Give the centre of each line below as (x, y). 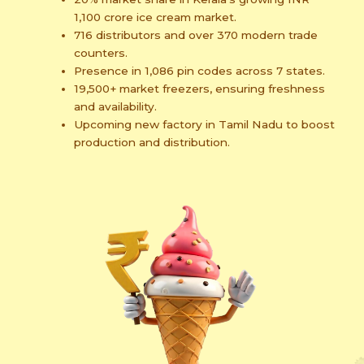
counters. (101, 53)
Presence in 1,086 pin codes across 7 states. (200, 71)
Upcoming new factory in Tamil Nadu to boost (205, 124)
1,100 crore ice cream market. (156, 17)
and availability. (116, 106)
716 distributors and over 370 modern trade (196, 35)
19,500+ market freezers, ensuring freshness (200, 89)
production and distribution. (152, 142)
